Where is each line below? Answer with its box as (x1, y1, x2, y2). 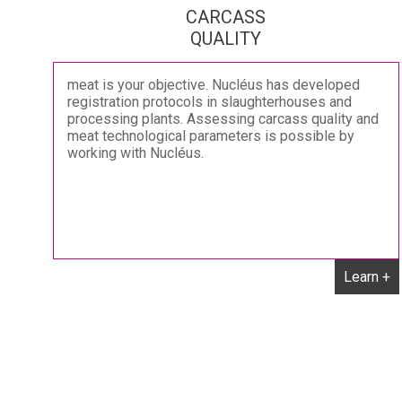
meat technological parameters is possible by (67, 127, 354, 144)
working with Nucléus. (67, 144, 204, 162)
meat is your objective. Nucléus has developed (67, 76, 360, 93)
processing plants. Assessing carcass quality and (67, 110, 379, 127)
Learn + (343, 268, 390, 285)
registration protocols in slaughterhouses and (67, 93, 352, 110)
